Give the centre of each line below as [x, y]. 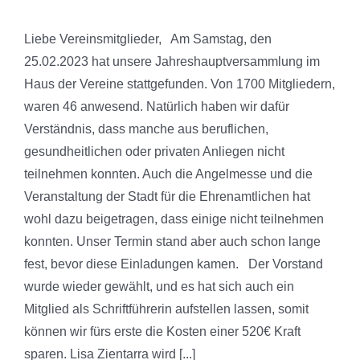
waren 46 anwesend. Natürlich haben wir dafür [157, 106]
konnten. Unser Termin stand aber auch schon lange [172, 241]
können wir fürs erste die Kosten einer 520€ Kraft [162, 331]
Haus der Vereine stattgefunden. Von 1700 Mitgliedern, [180, 84]
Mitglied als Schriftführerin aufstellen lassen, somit [166, 309]
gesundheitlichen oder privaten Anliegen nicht [154, 151]
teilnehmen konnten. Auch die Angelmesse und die [168, 174]
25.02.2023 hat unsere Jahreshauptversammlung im [172, 61]
